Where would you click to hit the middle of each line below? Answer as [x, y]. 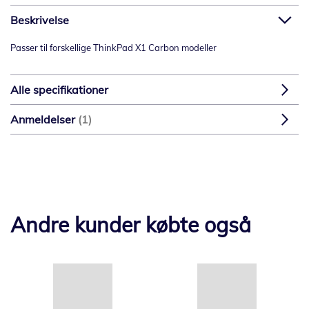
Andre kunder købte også [131, 225]
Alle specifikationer [59, 90]
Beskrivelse [40, 20]
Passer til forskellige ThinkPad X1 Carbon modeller [113, 48]
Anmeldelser [44, 120]
